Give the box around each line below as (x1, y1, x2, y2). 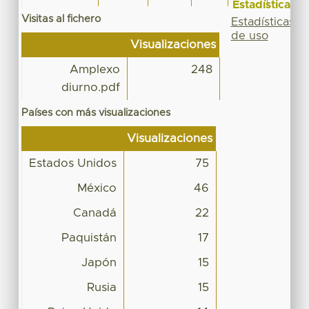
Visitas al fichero (21, 13, 101, 24)
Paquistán (61, 232, 117, 243)
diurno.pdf (61, 81, 120, 93)
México (77, 182, 117, 194)
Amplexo (69, 63, 120, 75)
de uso (230, 30, 268, 41)
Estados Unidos (28, 157, 117, 169)
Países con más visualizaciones (21, 107, 170, 118)
